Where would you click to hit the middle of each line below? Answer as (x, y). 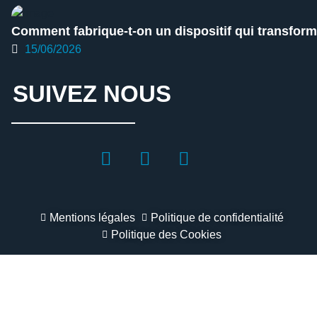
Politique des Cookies (167, 234)
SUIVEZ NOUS (92, 93)
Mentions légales (92, 217)
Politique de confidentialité (217, 217)
